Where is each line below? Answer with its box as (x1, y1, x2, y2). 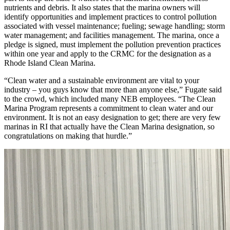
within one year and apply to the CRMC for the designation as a (4, 49, 211, 58)
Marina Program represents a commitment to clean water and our (4, 103, 213, 112)
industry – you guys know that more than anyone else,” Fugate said (4, 85, 222, 94)
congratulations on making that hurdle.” (4, 131, 132, 140)
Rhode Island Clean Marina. (4, 58, 95, 67)
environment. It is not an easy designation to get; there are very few (4, 112, 221, 122)
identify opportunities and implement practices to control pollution (4, 12, 217, 21)
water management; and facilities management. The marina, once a (4, 30, 219, 40)
